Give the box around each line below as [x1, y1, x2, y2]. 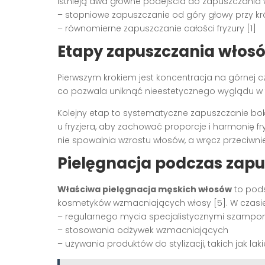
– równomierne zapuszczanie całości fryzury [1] [57, 22, 256, 34]
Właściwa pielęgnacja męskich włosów [57, 183, 232, 195]
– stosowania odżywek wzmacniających [57, 224, 228, 236]
